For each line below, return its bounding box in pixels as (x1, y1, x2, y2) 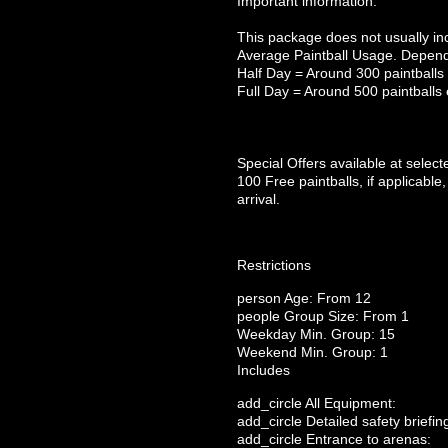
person (237, 290, 281, 306)
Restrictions (237, 257, 311, 273)
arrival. (237, 191, 280, 207)
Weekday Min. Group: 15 (237, 326, 395, 342)
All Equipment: (302, 395, 396, 411)
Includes (237, 362, 290, 378)
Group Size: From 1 (280, 308, 409, 324)
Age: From (281, 290, 355, 306)
